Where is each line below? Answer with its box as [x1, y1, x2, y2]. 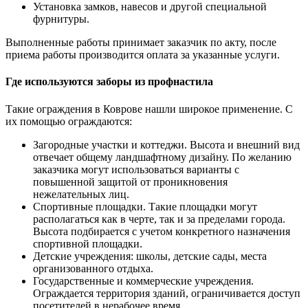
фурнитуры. [33, 13, 89, 25]
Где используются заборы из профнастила [5, 76, 213, 88]
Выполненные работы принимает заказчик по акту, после [5, 36, 276, 49]
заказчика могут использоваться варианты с [33, 163, 239, 175]
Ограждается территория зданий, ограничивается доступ [33, 287, 300, 299]
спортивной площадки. [33, 237, 142, 250]
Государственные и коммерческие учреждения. [33, 274, 254, 287]
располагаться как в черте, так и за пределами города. [33, 212, 285, 225]
